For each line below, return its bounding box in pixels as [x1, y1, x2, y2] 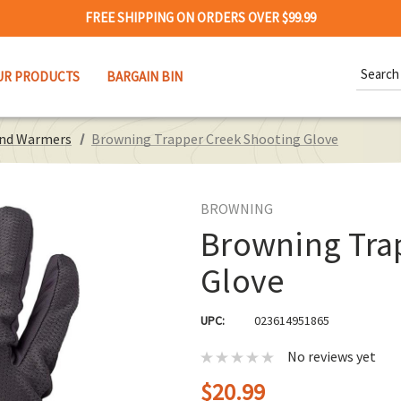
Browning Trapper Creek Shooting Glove [91, 130, 339, 148]
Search [356, 55, 396, 73]
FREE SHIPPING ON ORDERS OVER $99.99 [85, 9, 316, 26]
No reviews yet [287, 347, 376, 366]
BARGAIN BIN [107, 67, 183, 85]
